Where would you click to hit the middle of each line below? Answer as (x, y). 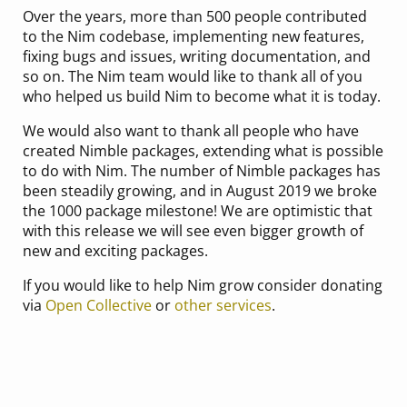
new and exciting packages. (115, 250)
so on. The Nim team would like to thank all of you (192, 76)
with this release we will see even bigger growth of (193, 230)
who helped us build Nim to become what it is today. (201, 96)
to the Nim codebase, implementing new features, (193, 36)
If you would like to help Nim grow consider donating (202, 285)
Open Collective (98, 305)
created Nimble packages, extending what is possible (203, 150)
